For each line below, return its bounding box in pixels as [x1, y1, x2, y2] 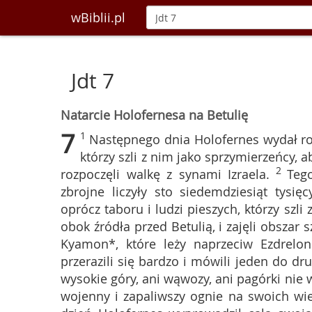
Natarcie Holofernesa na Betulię [61, 107, 248, 123]
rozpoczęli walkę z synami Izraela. [61, 166, 270, 182]
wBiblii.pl [71, 9, 125, 26]
